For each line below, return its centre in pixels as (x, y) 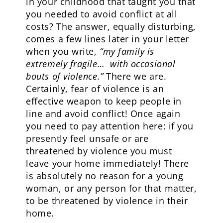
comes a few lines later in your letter (108, 39)
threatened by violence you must (99, 151)
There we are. (136, 76)
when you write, (61, 51)
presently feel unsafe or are (87, 138)
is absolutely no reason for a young (105, 176)
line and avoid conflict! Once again (103, 113)
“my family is (125, 51)
